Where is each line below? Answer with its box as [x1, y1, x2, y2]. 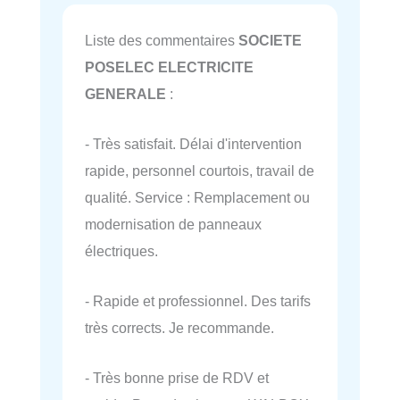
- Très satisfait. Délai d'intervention [85, 135, 302, 152]
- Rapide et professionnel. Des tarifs [85, 293, 311, 310]
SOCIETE [238, 31, 302, 48]
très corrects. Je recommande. [85, 320, 274, 337]
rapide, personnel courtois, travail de [85, 162, 314, 179]
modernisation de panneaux [85, 215, 262, 232]
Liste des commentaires [85, 31, 238, 48]
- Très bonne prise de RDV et [85, 370, 269, 387]
